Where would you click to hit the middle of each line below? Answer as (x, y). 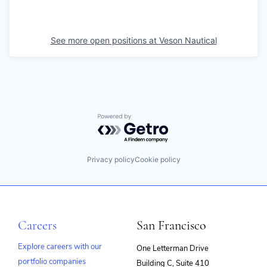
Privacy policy (111, 159)
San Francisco (171, 226)
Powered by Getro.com (150, 119)
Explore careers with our (60, 247)
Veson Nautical (188, 40)
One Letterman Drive (173, 249)
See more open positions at (105, 40)
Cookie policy (157, 159)
